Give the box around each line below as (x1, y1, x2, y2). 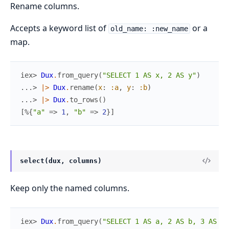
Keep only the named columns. (10, 182, 129, 194)
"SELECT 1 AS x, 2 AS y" (102, 71, 196, 79)
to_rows (70, 95, 98, 104)
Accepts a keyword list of (10, 22, 108, 34)
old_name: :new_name (110, 24, 188, 33)
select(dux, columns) (20, 156, 102, 165)
